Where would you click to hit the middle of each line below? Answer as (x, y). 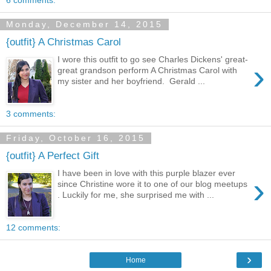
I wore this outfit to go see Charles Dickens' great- (153, 59)
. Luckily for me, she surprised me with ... (136, 194)
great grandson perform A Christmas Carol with (148, 70)
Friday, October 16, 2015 (76, 138)
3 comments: (31, 113)
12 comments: (33, 227)
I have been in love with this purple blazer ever (147, 173)
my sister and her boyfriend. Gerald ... (132, 81)
